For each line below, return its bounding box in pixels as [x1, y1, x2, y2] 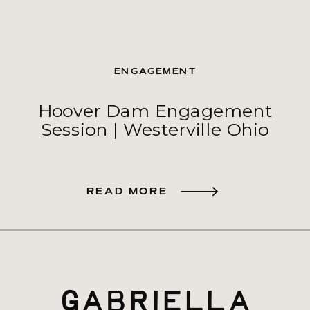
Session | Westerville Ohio [41, 119, 269, 140]
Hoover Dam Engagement [37, 100, 273, 122]
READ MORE [86, 185, 168, 198]
